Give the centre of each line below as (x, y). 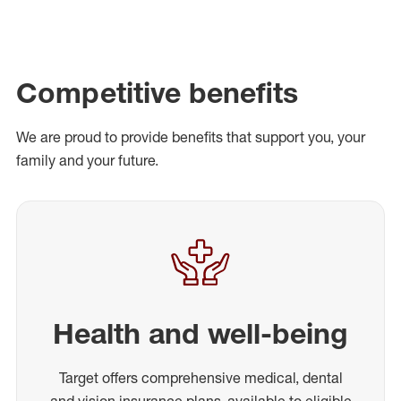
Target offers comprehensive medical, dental (200, 377)
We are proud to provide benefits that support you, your (191, 137)
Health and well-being (200, 333)
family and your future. (87, 160)
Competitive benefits (157, 92)
